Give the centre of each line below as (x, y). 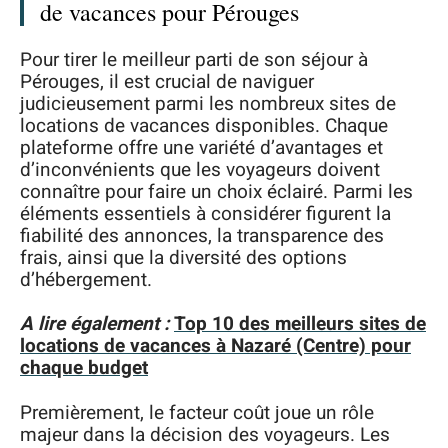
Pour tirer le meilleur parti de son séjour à (194, 59)
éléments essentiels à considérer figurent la (205, 213)
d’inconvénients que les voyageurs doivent (200, 169)
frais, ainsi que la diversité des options (183, 257)
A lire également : (94, 324)
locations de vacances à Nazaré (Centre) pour (215, 346)
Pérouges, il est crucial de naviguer (167, 81)
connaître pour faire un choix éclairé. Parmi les (216, 191)
